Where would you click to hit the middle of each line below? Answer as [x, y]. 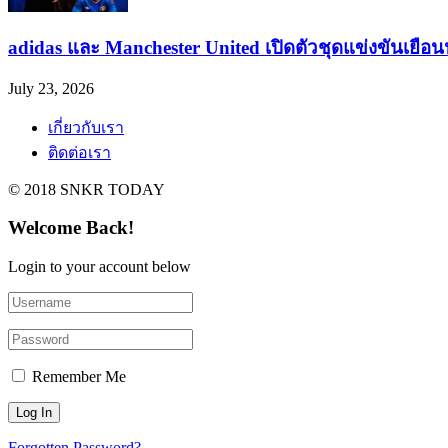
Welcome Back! [71, 228]
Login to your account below [99, 266]
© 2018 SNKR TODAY [86, 189]
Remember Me [79, 376]
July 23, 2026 [51, 88]
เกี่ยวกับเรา [86, 127]
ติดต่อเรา [79, 152]
